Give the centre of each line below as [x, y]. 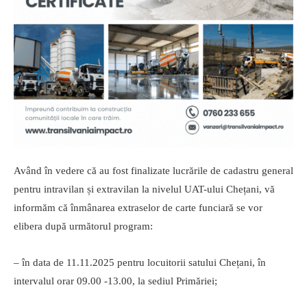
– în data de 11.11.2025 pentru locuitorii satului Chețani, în [140, 263]
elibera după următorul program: [83, 226]
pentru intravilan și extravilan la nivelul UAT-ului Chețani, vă [144, 189]
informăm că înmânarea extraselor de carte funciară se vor [138, 208]
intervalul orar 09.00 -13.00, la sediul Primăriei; [115, 281]
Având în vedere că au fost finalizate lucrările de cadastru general [153, 171]
